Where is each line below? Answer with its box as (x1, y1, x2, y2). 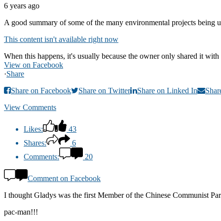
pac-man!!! (4, 208, 38, 217)
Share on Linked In (137, 86, 197, 95)
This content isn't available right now (4, 35, 118, 44)
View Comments (4, 103, 56, 112)
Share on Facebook (11, 86, 71, 95)
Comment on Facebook (28, 174, 101, 183)
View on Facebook (4, 61, 63, 70)
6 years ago (4, 1, 39, 10)
